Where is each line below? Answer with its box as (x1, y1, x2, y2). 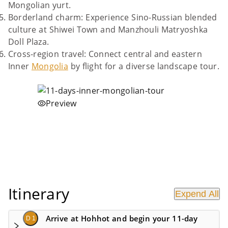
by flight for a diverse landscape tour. (68, 61, 219, 72)
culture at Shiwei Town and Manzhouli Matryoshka (8, 24, 208, 35)
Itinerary (8, 183, 70, 204)
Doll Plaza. (8, 36, 49, 47)
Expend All (175, 189, 219, 199)
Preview (46, 98, 77, 109)
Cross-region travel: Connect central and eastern (8, 48, 202, 60)
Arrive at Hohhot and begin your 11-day (45, 213, 198, 223)
